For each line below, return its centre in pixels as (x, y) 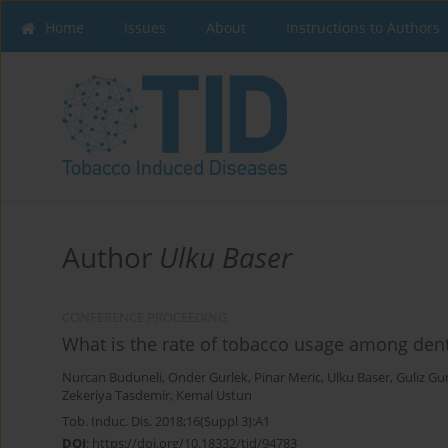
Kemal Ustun (214, 396)
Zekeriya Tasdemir (116, 396)
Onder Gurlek (208, 378)
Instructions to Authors (363, 27)
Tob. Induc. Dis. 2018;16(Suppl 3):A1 (166, 421)
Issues (145, 27)
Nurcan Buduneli (112, 378)
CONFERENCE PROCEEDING (144, 318)
